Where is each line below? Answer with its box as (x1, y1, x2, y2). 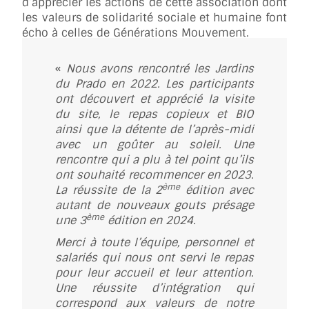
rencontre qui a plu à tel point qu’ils (55, 152, 254, 168)
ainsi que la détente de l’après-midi (55, 122, 254, 137)
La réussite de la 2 (55, 183, 163, 198)
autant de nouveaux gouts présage (55, 198, 254, 213)
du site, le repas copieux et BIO (55, 107, 254, 122)
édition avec (180, 183, 254, 198)
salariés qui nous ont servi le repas (55, 250, 254, 266)
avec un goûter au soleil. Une (55, 137, 254, 152)
